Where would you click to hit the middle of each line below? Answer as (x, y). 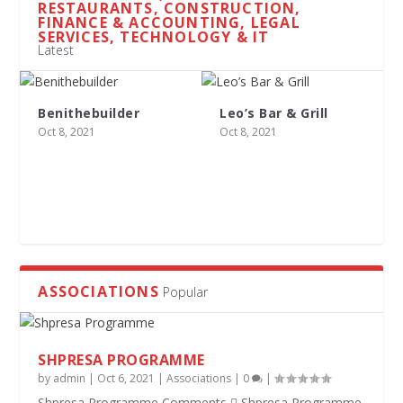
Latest (56, 50)
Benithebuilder (89, 113)
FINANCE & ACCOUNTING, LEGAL (169, 23)
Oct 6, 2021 (126, 379)
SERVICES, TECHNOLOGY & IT (154, 37)
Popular (185, 292)
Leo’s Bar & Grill (274, 113)
